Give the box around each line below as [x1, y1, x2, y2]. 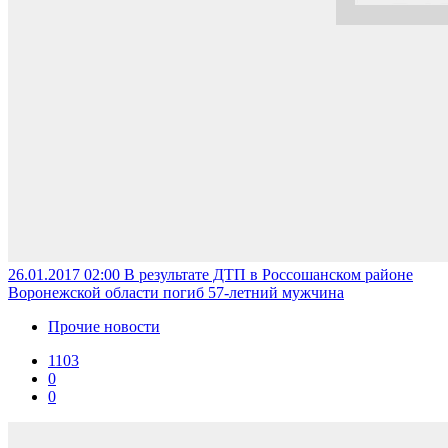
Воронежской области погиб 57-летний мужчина [8, 283, 344, 301]
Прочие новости [48, 317, 160, 335]
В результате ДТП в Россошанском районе [124, 265, 413, 283]
